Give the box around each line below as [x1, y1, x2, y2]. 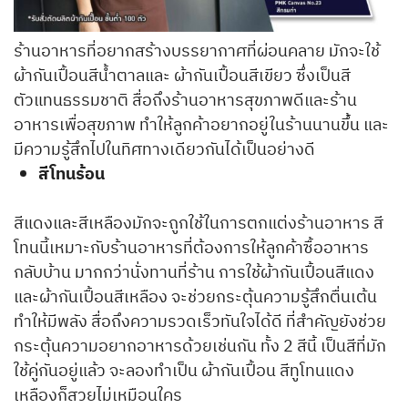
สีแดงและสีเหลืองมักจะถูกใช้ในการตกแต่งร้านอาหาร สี [14, 210, 383, 239]
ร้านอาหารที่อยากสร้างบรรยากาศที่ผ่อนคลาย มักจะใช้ [14, 38, 380, 66]
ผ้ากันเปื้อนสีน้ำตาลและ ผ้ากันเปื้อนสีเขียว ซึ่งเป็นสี [14, 63, 351, 91]
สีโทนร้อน [38, 161, 105, 189]
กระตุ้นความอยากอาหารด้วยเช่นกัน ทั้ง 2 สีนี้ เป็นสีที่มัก [14, 333, 386, 362]
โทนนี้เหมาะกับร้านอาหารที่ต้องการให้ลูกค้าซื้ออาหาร [14, 235, 369, 263]
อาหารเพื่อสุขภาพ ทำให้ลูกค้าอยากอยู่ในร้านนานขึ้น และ [14, 112, 389, 140]
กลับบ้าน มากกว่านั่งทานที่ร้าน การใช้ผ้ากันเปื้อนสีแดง [14, 260, 374, 288]
